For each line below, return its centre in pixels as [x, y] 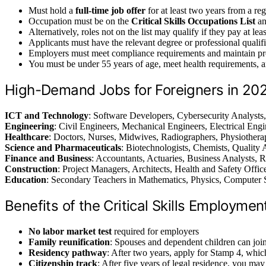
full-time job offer [110, 11]
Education [26, 179]
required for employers [155, 231]
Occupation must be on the [80, 21]
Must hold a [52, 11]
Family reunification [69, 242]
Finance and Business [48, 158]
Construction [31, 169]
